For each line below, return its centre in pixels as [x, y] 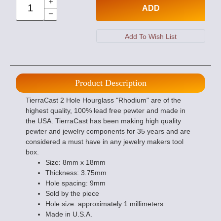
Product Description [110, 83]
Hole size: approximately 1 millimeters [104, 204]
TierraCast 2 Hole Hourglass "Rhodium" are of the [103, 100]
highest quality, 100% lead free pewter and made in [106, 110]
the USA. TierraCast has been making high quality [103, 121]
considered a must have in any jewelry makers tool [105, 142]
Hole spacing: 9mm [75, 183]
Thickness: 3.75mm [76, 173]
